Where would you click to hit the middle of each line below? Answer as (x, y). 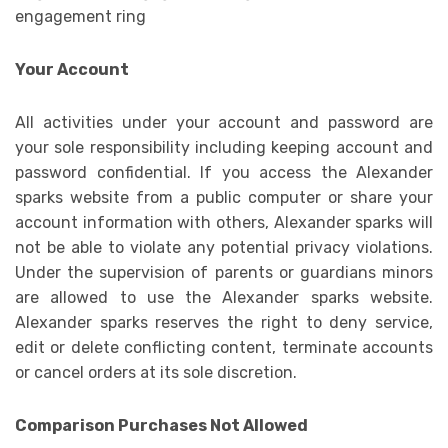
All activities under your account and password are (224, 123)
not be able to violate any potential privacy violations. (224, 248)
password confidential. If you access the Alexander (224, 173)
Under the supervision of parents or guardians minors (224, 273)
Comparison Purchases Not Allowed (161, 426)
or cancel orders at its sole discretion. (156, 373)
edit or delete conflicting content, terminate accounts (224, 348)
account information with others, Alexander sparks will (224, 223)
